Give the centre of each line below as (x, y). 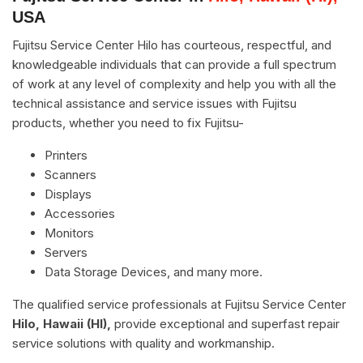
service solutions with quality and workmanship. (143, 343)
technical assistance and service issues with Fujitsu (154, 103)
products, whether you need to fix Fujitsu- (128, 123)
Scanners (70, 175)
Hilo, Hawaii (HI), (62, 324)
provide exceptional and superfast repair (225, 324)
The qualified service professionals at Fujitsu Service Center (179, 304)
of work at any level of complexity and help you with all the (174, 84)
